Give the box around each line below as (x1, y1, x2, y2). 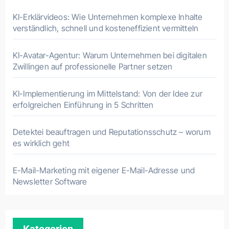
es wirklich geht (12, 138, 70, 148)
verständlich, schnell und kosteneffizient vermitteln (12, 23, 199, 33)
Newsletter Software (12, 176, 87, 187)
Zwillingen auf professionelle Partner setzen (12, 61, 173, 72)
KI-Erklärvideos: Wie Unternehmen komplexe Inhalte (12, 12, 203, 22)
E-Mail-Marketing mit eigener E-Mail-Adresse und (12, 165, 195, 175)
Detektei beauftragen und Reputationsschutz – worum (12, 127, 211, 137)
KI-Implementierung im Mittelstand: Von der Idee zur (12, 88, 202, 99)
